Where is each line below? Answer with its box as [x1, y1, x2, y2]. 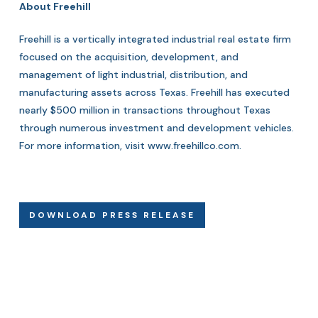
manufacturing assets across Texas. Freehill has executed [18, 86, 290, 99]
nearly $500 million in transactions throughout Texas [18, 104, 270, 116]
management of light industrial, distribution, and [18, 68, 248, 81]
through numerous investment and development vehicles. [18, 121, 294, 134]
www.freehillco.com [147, 139, 239, 152]
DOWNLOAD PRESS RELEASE [28, 209, 195, 221]
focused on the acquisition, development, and [18, 50, 238, 63]
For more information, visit [18, 139, 148, 152]
